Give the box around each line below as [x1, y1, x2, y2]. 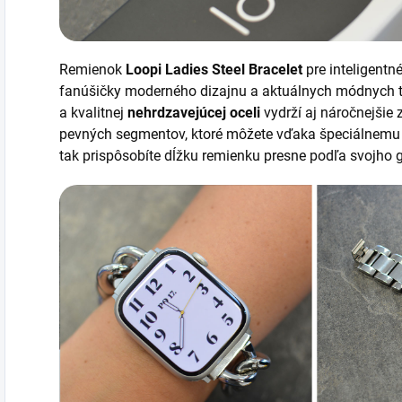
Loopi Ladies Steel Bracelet [126, 61, 302, 79]
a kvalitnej [59, 104, 127, 122]
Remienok [59, 61, 126, 79]
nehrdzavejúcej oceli [127, 104, 260, 122]
